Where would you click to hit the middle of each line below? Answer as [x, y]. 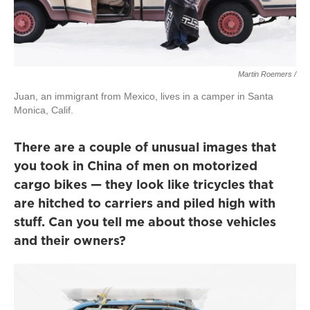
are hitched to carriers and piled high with [145, 203]
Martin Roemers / [267, 74]
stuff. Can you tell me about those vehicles [145, 222]
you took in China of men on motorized [136, 166]
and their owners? [70, 240]
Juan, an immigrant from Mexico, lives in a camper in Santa [144, 96]
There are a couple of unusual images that [145, 147]
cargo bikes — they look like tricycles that [144, 184]
